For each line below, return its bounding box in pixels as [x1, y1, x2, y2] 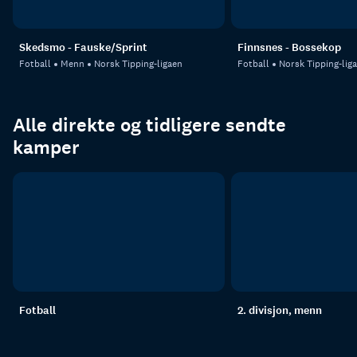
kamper [13, 135, 80, 160]
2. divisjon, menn [237, 302, 322, 318]
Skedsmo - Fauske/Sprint [19, 40, 147, 56]
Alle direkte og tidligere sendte [13, 112, 286, 138]
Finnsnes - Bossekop [237, 40, 341, 56]
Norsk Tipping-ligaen [94, 57, 182, 71]
